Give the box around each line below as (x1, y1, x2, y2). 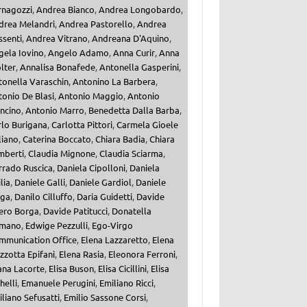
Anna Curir (112, 47, 155, 59)
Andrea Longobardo (98, 3, 181, 16)
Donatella (111, 205, 151, 217)
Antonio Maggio (58, 90, 123, 102)
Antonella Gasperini (99, 61, 179, 73)
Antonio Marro (25, 104, 84, 116)
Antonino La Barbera (72, 75, 156, 88)
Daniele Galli (14, 176, 65, 188)
